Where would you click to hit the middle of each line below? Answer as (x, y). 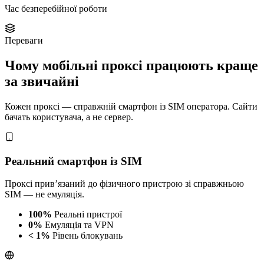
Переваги (24, 41)
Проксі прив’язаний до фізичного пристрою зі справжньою (124, 184)
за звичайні (42, 82)
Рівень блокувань (88, 236)
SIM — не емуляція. (44, 194)
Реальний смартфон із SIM (73, 161)
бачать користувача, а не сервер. (69, 117)
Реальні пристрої (88, 214)
